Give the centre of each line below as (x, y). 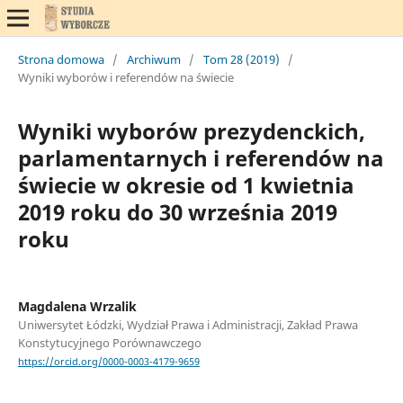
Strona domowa (61, 59)
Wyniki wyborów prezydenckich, (191, 130)
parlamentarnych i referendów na (201, 157)
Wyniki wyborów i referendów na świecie (125, 77)
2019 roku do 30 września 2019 (177, 211)
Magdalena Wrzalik (77, 306)
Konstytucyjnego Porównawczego (109, 342)
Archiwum (153, 59)
